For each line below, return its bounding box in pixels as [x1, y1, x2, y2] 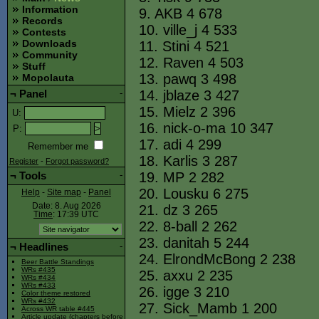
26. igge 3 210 [139, 284, 229, 300]
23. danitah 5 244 [139, 235, 249, 251]
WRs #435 [21, 266, 56, 274]
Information [22, 4, 78, 16]
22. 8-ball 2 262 [139, 219, 237, 234]
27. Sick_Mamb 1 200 [139, 300, 277, 316]
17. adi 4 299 [139, 137, 221, 152]
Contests [22, 26, 66, 38]
